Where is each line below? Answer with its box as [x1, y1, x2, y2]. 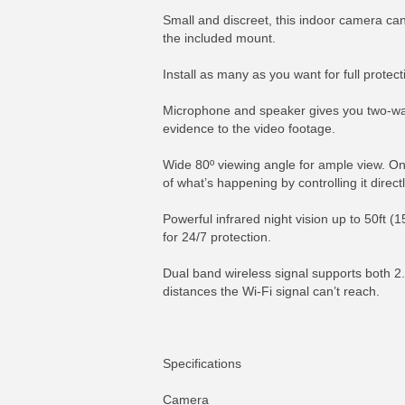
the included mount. [163, 31, 276, 45]
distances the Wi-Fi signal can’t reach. [163, 284, 380, 298]
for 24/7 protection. [163, 230, 271, 244]
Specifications [163, 356, 241, 371]
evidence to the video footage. [163, 121, 335, 136]
